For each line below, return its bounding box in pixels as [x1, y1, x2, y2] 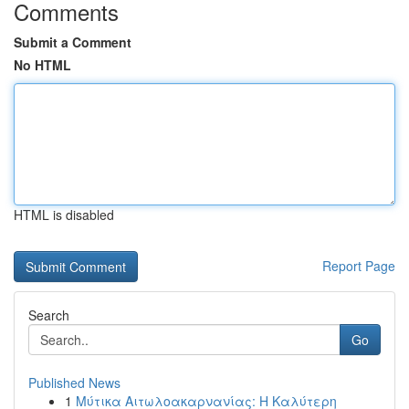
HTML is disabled [14, 205, 114, 224]
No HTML [14, 56, 71, 74]
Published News [28, 373, 121, 392]
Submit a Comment [14, 33, 131, 51]
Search [28, 306, 69, 324]
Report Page [322, 257, 395, 275]
